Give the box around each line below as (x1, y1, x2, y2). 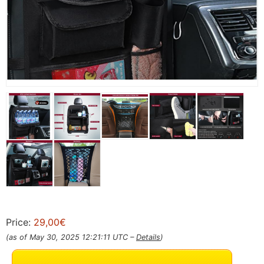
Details (136, 233, 160, 242)
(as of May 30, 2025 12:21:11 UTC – (6, 233, 136, 242)
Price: (6, 216, 34, 229)
